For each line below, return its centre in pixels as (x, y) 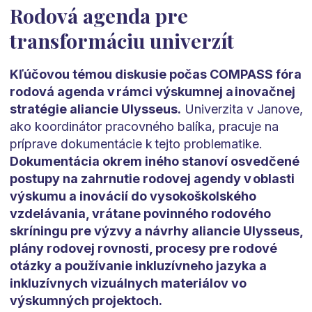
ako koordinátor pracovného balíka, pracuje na (144, 127)
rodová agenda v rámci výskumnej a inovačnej (152, 92)
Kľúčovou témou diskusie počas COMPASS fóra (155, 75)
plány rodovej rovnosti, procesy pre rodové (143, 249)
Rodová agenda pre (99, 16)
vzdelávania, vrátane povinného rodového (140, 214)
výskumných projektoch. (86, 301)
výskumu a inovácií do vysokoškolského (133, 196)
